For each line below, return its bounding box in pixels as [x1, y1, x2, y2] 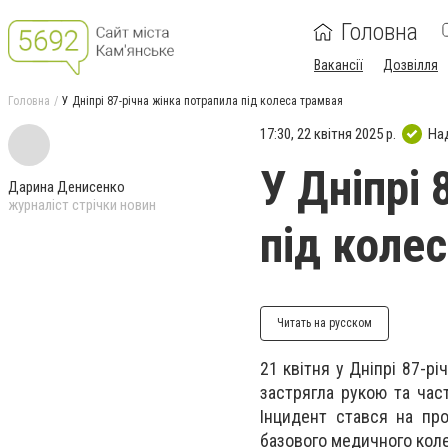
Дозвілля [383, 57, 438, 73]
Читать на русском [277, 316, 372, 330]
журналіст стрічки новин [8, 196, 156, 214]
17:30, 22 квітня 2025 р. [260, 124, 396, 143]
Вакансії [314, 57, 363, 73]
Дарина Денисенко [8, 178, 125, 196]
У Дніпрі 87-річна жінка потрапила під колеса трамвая [62, 94, 343, 108]
